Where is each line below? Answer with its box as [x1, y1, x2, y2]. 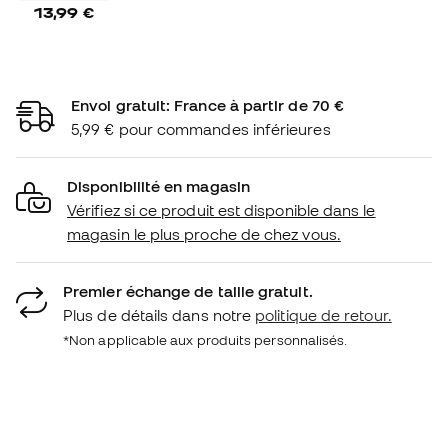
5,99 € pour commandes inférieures [71, 119, 331, 138]
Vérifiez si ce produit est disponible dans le [67, 200, 376, 219]
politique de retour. [255, 305, 392, 324]
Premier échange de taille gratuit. [63, 281, 313, 300]
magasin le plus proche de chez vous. [67, 224, 341, 243]
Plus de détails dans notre [63, 305, 256, 324]
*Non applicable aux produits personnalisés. [63, 331, 348, 348]
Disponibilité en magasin [67, 176, 250, 195]
